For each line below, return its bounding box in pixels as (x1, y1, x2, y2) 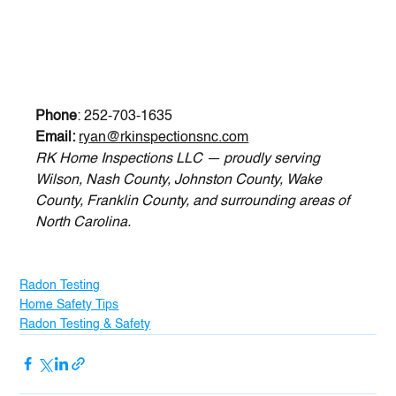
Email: (35, 130, 76, 145)
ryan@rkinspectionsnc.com (79, 130, 249, 145)
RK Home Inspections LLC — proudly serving (35, 151, 324, 166)
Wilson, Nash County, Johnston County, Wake (35, 172, 326, 187)
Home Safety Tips (19, 298, 119, 311)
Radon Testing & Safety (19, 317, 151, 331)
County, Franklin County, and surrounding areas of (35, 194, 354, 209)
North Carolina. (35, 215, 132, 230)
